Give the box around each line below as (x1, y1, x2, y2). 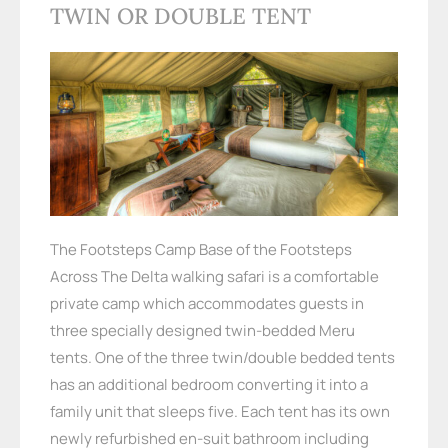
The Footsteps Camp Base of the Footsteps (49, 239, 352, 260)
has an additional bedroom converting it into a (49, 374, 368, 395)
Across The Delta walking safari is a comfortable (49, 266, 379, 287)
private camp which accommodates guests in (49, 293, 364, 314)
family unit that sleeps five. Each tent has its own (49, 401, 390, 422)
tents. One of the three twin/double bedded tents (49, 347, 395, 368)
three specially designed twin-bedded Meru (49, 320, 355, 341)
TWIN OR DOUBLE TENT (49, 2, 311, 31)
